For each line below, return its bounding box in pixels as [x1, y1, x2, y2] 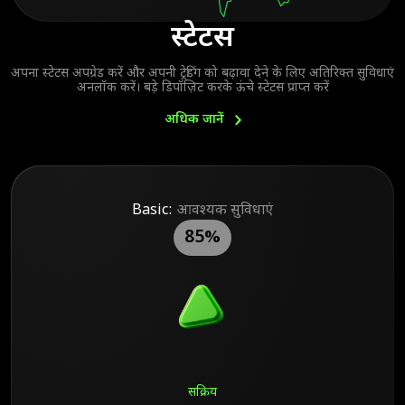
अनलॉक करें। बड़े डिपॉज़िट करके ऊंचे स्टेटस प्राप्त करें [76, 80, 329, 98]
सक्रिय [188, 384, 217, 402]
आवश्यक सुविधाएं [173, 202, 273, 221]
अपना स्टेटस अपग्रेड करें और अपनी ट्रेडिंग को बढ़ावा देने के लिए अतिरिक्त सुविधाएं [11, 65, 394, 83]
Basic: [132, 202, 173, 221]
